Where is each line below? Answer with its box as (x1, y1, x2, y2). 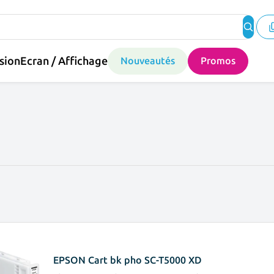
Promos (201, 55, 235, 67)
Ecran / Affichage (20, 54, 108, 68)
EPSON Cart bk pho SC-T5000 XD (53, 254, 202, 266)
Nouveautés (120, 55, 175, 67)
